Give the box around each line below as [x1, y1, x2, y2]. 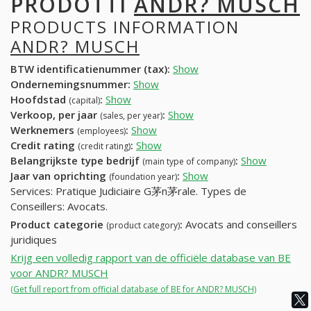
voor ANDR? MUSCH [10, 265, 108, 280]
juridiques [10, 233, 57, 247]
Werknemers [10, 123, 77, 137]
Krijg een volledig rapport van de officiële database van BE [10, 250, 291, 264]
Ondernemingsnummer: [10, 77, 131, 92]
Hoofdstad [10, 92, 69, 107]
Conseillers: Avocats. [10, 199, 108, 214]
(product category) [106, 219, 180, 232]
